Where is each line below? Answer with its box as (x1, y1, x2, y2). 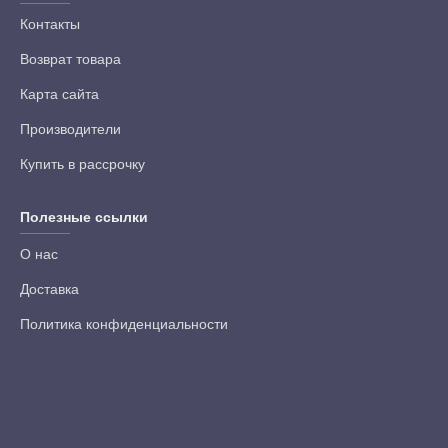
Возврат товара (20, 51, 121, 68)
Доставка (20, 281, 79, 298)
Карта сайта (20, 86, 99, 103)
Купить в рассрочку (20, 156, 145, 173)
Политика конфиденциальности (20, 316, 228, 333)
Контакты (20, 16, 80, 33)
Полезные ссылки (20, 209, 148, 226)
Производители (20, 121, 121, 138)
